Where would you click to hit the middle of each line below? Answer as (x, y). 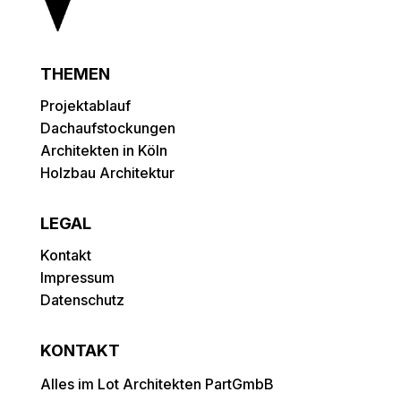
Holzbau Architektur (107, 172)
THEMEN (75, 73)
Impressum (77, 277)
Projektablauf (85, 105)
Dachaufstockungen (107, 128)
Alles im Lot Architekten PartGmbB (157, 384)
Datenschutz (82, 299)
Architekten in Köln (103, 150)
